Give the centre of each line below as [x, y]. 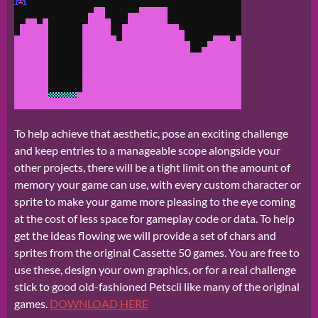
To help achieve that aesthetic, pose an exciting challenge [151, 133]
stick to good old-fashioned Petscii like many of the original [157, 287]
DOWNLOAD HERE [99, 304]
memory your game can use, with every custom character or [158, 185]
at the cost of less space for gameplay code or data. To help [154, 219]
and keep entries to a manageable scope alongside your [147, 150]
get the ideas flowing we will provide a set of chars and [145, 236]
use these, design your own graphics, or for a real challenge [155, 270]
